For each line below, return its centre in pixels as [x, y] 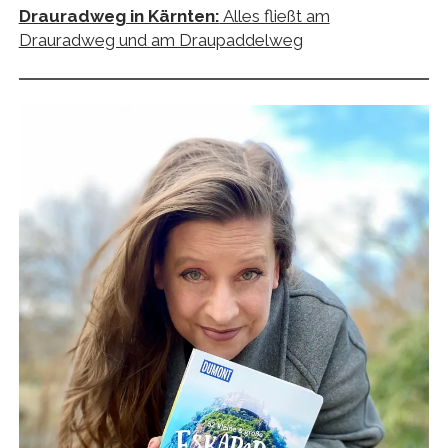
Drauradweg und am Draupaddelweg [160, 40]
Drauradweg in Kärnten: [119, 16]
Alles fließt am [274, 16]
